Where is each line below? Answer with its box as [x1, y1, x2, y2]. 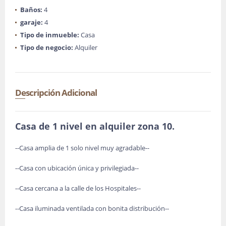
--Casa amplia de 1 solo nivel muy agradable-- [15, 143, 149, 152]
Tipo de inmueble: [20, 30, 79, 39]
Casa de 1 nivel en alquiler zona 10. [15, 120, 175, 132]
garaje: [20, 18, 43, 27]
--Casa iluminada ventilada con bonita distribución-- [15, 204, 169, 213]
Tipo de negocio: [20, 43, 73, 52]
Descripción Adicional [15, 87, 97, 98]
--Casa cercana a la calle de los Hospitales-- [15, 184, 141, 193]
